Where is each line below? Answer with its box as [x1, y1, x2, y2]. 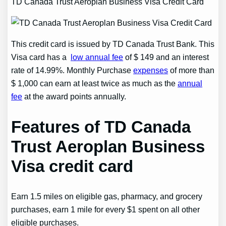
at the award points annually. [22, 92, 127, 101]
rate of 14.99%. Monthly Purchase [11, 66, 134, 75]
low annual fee [71, 52, 124, 62]
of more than [168, 66, 215, 75]
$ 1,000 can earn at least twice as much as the [11, 79, 178, 88]
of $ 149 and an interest [123, 52, 209, 62]
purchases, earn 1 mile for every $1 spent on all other [11, 205, 200, 214]
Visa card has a [11, 52, 71, 62]
